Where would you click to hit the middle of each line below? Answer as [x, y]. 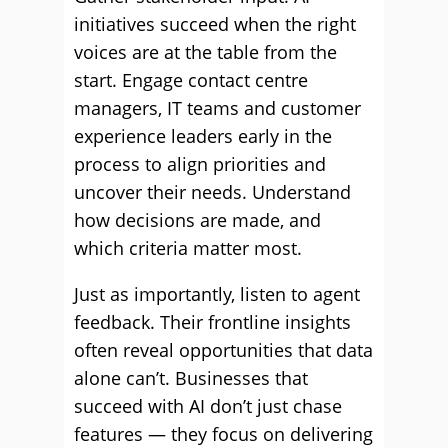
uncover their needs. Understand [212, 192]
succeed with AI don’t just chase [208, 406]
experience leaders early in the [203, 136]
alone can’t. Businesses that [191, 378]
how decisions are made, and [197, 220]
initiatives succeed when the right [215, 24]
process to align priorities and [200, 164]
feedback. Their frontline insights [212, 322]
